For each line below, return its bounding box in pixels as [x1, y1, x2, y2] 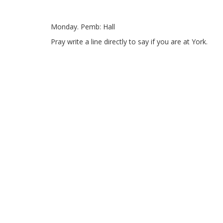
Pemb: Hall [79, 22, 115, 32]
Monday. [51, 22, 79, 32]
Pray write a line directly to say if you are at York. [51, 37, 208, 47]
